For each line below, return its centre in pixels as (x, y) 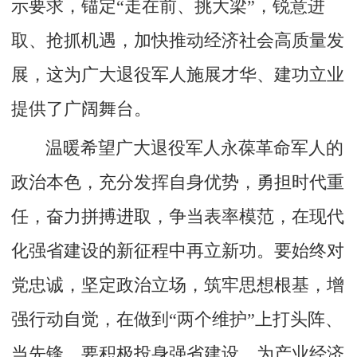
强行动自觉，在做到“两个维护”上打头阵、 (177, 320)
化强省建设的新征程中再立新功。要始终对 (178, 251)
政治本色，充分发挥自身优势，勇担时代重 (178, 183)
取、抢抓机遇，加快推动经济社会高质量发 (178, 41)
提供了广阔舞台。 (82, 110)
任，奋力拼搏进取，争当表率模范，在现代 (178, 217)
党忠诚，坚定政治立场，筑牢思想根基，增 (178, 286)
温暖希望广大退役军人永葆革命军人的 (195, 149)
